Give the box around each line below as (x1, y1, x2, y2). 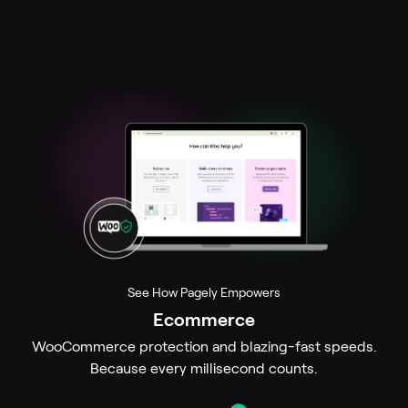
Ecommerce (153, 310, 255, 331)
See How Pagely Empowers (127, 285, 280, 301)
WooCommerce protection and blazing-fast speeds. (31, 339, 377, 355)
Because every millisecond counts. (90, 361, 318, 377)
